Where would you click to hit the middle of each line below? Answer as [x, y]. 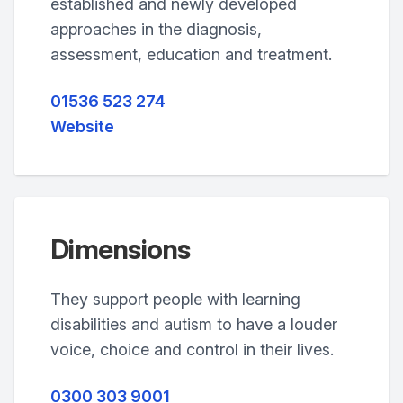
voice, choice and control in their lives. [192, 349]
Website [82, 126]
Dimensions [121, 249]
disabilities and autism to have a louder [194, 324]
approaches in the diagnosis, [156, 29]
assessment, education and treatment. [191, 54]
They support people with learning [175, 299]
